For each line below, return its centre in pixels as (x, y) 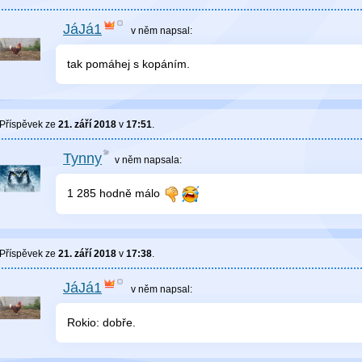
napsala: (162, 160)
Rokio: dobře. (101, 323)
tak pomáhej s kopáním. (128, 64)
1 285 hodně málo (115, 194)
